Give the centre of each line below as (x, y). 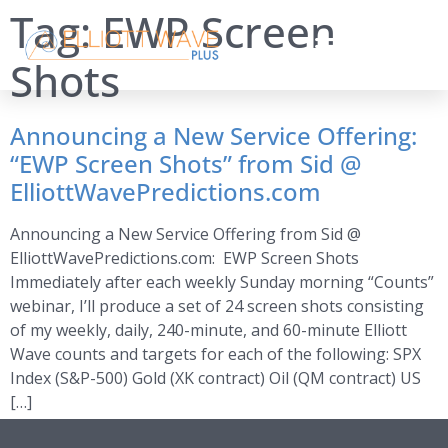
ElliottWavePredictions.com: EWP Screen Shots (184, 258)
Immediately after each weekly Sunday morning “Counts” (222, 282)
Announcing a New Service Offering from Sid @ (185, 234)
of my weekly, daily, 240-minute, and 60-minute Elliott (208, 330)
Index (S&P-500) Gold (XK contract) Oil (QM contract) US (215, 378)
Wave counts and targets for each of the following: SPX (215, 354)
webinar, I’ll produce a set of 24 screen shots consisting (217, 306)
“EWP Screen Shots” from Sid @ (186, 163)
